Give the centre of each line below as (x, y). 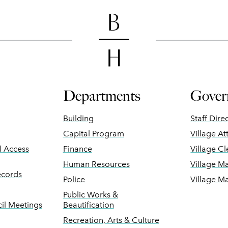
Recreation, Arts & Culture (111, 220)
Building (78, 118)
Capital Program (93, 134)
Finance (77, 149)
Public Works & (90, 195)
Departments (102, 96)
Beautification (88, 205)
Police (74, 179)
